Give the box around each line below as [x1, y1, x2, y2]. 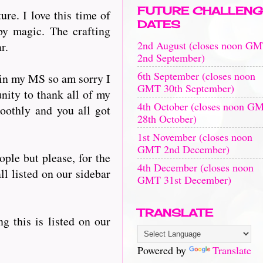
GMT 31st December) [137, 172, 231, 187]
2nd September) [137, 50, 205, 65]
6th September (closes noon [137, 68, 255, 83]
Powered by [137, 243, 189, 257]
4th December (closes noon [137, 160, 254, 174]
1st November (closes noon [137, 129, 252, 144]
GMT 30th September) [137, 80, 234, 95]
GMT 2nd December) [137, 141, 230, 156]
